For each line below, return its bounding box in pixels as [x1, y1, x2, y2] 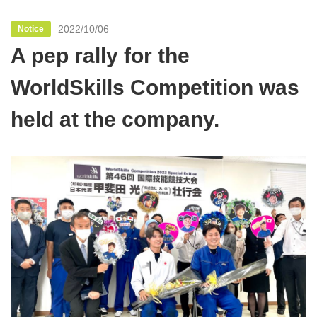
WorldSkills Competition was [11, 76, 299, 100]
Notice [18, 24, 44, 35]
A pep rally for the [11, 44, 190, 68]
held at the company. [11, 108, 219, 132]
